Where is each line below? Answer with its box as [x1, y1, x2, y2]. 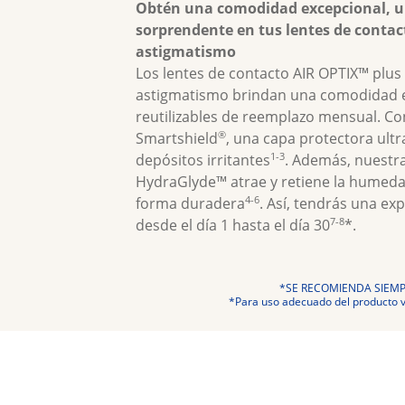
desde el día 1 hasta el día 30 [136, 215, 330, 235]
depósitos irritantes [136, 150, 270, 170]
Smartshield [136, 128, 218, 148]
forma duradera [136, 193, 245, 213]
